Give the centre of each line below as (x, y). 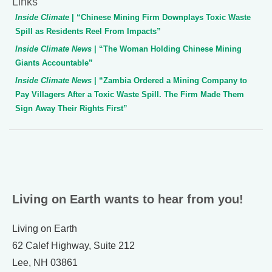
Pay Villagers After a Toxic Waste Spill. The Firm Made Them (130, 94)
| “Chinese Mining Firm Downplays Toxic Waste (161, 17)
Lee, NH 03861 (45, 262)
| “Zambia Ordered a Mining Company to (169, 80)
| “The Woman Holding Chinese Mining (167, 49)
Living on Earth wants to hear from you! (128, 199)
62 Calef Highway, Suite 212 (73, 245)
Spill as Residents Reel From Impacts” (88, 31)
